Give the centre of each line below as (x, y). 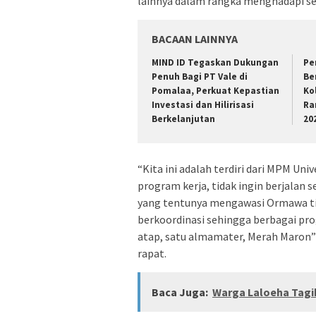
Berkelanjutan (183, 119)
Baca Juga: (180, 292)
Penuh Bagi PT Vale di (200, 76)
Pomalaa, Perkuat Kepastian (215, 90)
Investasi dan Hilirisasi (203, 104)
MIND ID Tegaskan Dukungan (215, 62)
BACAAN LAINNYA (195, 38)
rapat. (152, 254)
